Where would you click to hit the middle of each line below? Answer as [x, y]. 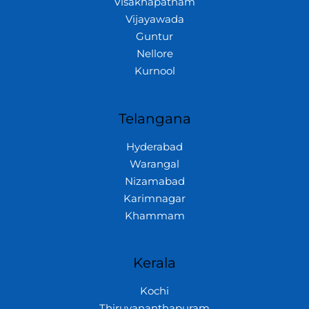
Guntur [154, 36]
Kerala [154, 263]
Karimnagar [154, 198]
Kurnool [154, 71]
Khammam [154, 216]
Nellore [154, 53]
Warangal [154, 164]
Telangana [154, 118]
